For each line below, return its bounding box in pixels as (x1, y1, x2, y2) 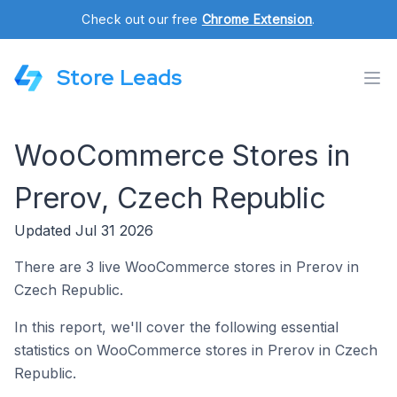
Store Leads (57, 64, 182, 91)
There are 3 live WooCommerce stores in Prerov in (14, 258, 359, 276)
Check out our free (82, 12, 202, 27)
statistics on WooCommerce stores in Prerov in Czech (14, 341, 378, 359)
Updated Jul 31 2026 (14, 222, 153, 239)
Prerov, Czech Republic (14, 181, 326, 215)
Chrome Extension (201, 12, 313, 27)
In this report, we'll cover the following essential (14, 318, 339, 336)
